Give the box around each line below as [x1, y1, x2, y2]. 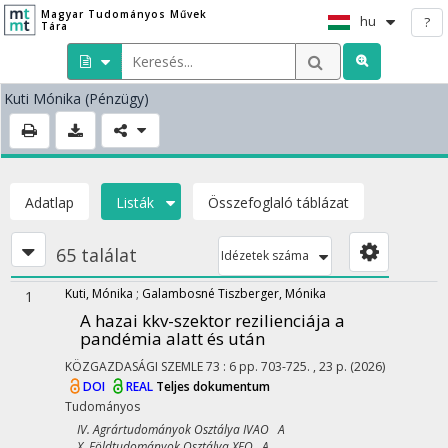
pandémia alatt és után [80, 327, 265, 350]
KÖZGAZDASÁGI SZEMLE [65, 358, 203, 375]
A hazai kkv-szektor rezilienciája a [80, 309, 345, 332]
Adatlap [25, 193, 74, 212]
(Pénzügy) [85, 89, 149, 108]
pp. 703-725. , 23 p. [239, 358, 350, 375]
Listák [116, 193, 154, 212]
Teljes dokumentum [156, 378, 270, 396]
